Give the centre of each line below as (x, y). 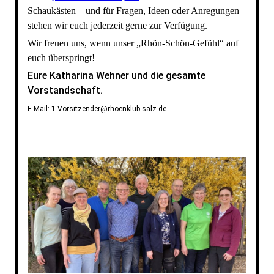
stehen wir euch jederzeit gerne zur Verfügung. (117, 26)
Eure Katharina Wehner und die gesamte (116, 76)
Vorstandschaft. (65, 91)
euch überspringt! (61, 58)
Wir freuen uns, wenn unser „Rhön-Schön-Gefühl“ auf (133, 43)
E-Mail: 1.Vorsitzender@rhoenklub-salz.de (97, 109)
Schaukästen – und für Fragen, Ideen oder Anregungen (133, 11)
